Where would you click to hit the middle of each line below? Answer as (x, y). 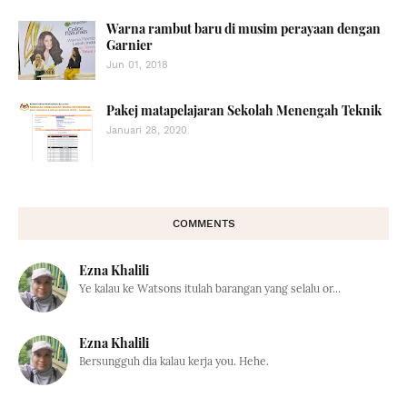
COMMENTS (203, 223)
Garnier (129, 45)
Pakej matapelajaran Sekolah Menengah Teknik (244, 110)
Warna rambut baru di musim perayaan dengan (243, 28)
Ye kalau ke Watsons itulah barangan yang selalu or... (210, 288)
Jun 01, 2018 (137, 65)
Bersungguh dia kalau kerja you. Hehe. (174, 361)
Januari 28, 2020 (147, 130)
